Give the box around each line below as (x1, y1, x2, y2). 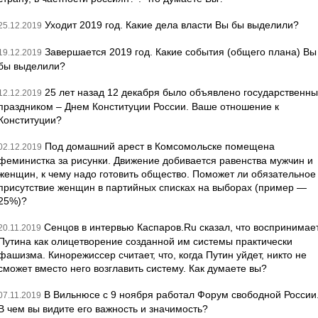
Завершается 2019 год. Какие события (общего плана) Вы (45, 46, 317, 57)
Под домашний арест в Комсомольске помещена (45, 141, 275, 152)
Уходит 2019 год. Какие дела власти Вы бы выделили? (45, 19, 299, 31)
